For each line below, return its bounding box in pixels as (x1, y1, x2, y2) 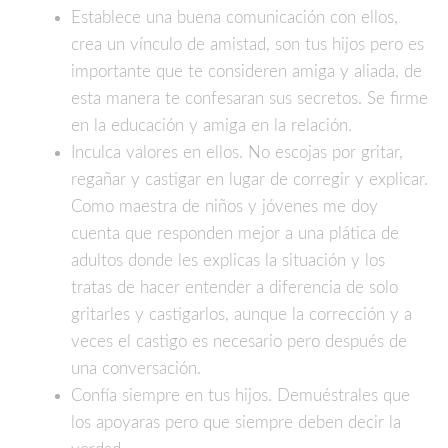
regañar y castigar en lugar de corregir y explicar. (71, 170, 428, 188)
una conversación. (71, 359, 201, 377)
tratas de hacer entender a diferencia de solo (71, 278, 398, 296)
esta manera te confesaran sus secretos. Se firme (71, 89, 428, 107)
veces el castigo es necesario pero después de (71, 332, 407, 350)
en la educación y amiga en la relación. (71, 116, 352, 134)
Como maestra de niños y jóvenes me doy (71, 197, 378, 215)
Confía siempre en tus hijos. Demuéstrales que (71, 386, 410, 404)
